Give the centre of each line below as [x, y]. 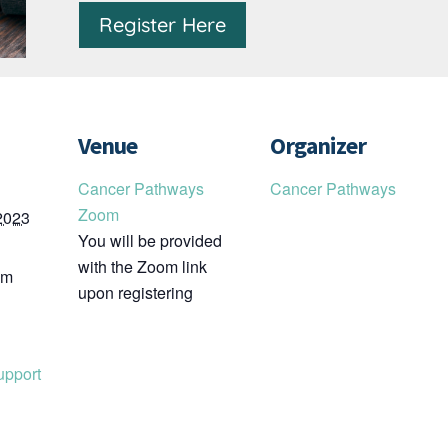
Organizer [318, 146]
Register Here [163, 24]
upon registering [136, 293]
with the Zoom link [143, 267]
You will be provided [150, 241]
